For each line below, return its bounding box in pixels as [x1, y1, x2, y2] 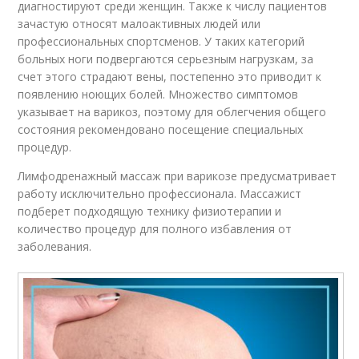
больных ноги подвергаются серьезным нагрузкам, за [18, 50, 314, 67]
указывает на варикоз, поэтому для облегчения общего [18, 103, 327, 119]
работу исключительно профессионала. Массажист [18, 185, 302, 201]
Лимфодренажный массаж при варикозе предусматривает [18, 167, 337, 184]
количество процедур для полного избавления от [18, 220, 292, 236]
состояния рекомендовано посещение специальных [18, 121, 304, 137]
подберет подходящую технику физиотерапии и [18, 203, 282, 219]
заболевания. [18, 238, 92, 254]
